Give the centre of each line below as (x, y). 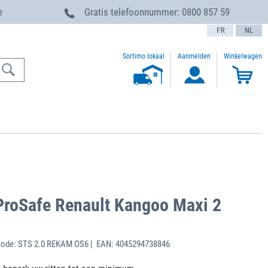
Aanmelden (194, 57)
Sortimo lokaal (144, 56)
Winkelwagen (243, 57)
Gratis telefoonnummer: (133, 12)
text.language (227, 29)
